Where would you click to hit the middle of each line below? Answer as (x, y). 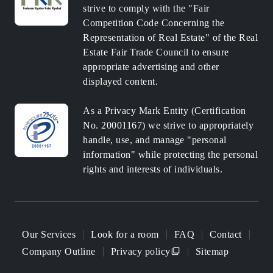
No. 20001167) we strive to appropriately (168, 125)
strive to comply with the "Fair (146, 8)
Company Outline (59, 251)
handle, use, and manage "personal (155, 140)
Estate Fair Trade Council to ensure (156, 52)
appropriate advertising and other (151, 66)
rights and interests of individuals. (153, 169)
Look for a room (125, 234)
